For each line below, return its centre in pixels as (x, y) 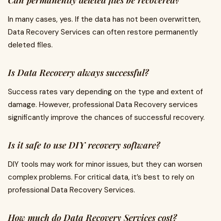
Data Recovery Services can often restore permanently (103, 32)
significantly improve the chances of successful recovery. (106, 118)
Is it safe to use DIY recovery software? (84, 145)
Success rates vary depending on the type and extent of (105, 92)
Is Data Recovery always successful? (78, 73)
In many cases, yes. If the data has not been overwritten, (104, 19)
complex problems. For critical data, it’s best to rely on (101, 177)
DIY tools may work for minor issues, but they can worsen (105, 165)
